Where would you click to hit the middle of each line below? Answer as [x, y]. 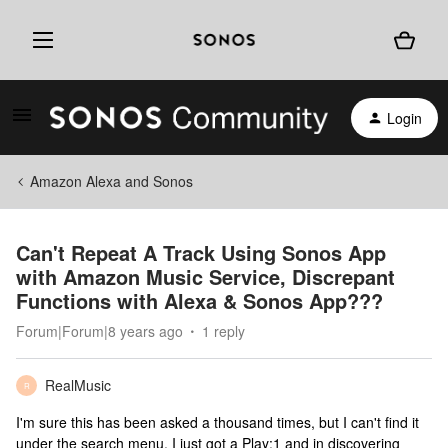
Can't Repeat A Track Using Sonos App [201, 252]
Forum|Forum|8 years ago [99, 331]
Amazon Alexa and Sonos [111, 181]
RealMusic [78, 385]
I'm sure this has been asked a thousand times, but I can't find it [217, 422]
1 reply [223, 331]
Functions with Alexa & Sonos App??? [199, 300]
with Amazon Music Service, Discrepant [205, 276]
